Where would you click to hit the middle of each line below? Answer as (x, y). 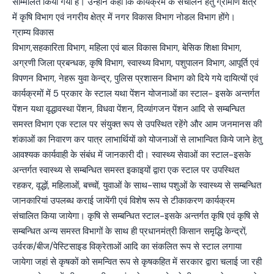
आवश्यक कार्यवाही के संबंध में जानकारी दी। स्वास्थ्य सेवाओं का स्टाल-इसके (131, 155)
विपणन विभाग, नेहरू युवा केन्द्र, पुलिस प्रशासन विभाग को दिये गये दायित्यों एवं (135, 79)
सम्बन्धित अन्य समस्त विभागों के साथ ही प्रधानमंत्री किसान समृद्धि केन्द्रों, (130, 231)
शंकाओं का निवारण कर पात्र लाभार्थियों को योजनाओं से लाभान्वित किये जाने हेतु (137, 140)
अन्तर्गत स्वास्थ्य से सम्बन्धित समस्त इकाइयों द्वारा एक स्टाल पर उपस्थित (126, 170)
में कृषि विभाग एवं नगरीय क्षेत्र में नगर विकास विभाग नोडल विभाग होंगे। (124, 17)
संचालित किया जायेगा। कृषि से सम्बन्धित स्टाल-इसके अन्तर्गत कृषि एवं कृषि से (135, 216)
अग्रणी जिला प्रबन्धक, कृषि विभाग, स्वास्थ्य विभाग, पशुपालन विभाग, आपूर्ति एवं (135, 63)
